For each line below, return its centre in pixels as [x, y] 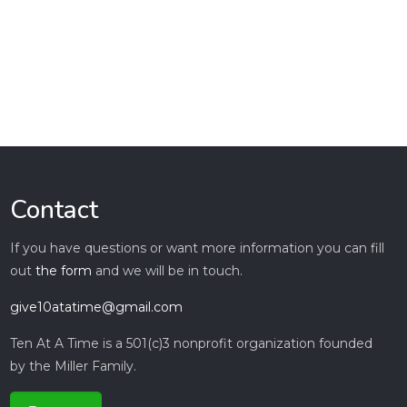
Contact [54, 210]
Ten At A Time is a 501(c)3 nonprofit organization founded [191, 344]
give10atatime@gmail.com [96, 308]
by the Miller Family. [73, 367]
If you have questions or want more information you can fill [197, 248]
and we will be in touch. [167, 271]
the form [63, 271]
